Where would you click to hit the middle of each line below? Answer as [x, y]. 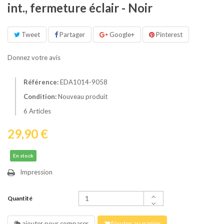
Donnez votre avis [34, 57]
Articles [40, 111]
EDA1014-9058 [84, 82]
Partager [71, 34]
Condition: [40, 96]
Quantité [20, 198]
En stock [23, 155]
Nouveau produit [83, 96]
